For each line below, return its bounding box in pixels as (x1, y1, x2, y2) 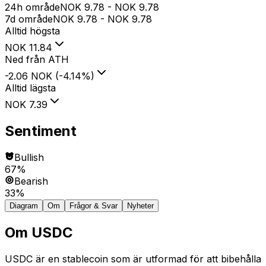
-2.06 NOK (5, 70, 52, 83)
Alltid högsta (5, 25, 60, 37)
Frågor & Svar (69, 201, 118, 211)
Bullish (14, 151, 44, 164)
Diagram (9, 201, 38, 211)
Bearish (14, 175, 48, 188)
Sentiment (5, 122, 77, 140)
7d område (5, 13, 53, 26)
